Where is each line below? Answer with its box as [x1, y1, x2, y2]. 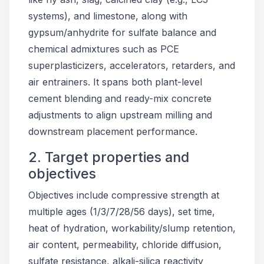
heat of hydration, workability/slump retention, [28, 222, 236, 234]
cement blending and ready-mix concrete [28, 93, 212, 104]
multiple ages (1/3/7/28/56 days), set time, [28, 206, 215, 217]
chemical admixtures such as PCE [28, 43, 179, 55]
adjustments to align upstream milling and [28, 109, 212, 121]
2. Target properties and [28, 148, 189, 166]
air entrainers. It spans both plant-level [28, 76, 202, 88]
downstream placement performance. [28, 126, 197, 137]
